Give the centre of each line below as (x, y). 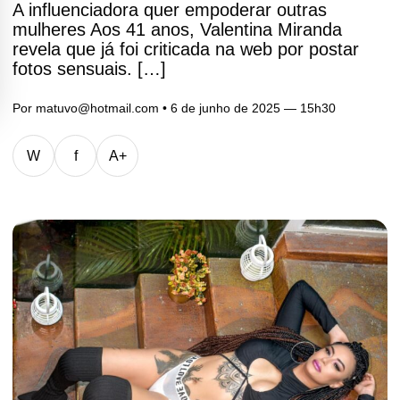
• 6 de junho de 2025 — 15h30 (247, 108)
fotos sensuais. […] (89, 69)
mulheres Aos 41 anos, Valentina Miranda (177, 29)
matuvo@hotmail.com (97, 108)
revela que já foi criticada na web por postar (186, 49)
